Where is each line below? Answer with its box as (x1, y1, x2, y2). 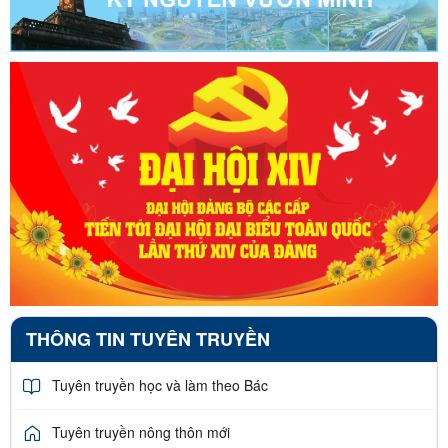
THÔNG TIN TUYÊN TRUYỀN (26, 325, 270, 352)
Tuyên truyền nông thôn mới (52, 422, 230, 443)
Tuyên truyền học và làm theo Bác (52, 375, 268, 396)
